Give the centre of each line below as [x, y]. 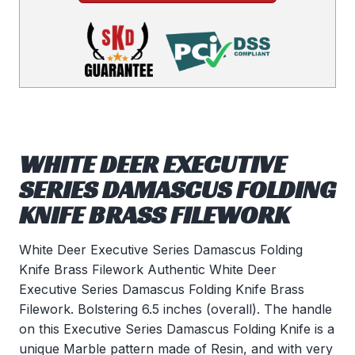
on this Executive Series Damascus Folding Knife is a [177, 329]
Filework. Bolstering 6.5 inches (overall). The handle [176, 309]
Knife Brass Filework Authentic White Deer [148, 270]
